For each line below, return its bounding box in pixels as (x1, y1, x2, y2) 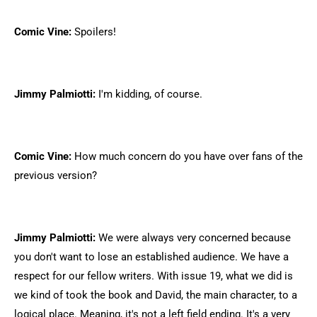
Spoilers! (71, 25, 116, 38)
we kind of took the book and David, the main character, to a (14, 289, 297, 301)
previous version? (14, 169, 97, 182)
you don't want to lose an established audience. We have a (14, 250, 289, 263)
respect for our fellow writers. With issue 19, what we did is (14, 270, 293, 282)
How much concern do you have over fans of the (71, 150, 303, 163)
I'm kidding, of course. (96, 88, 202, 100)
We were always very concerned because (96, 231, 291, 244)
